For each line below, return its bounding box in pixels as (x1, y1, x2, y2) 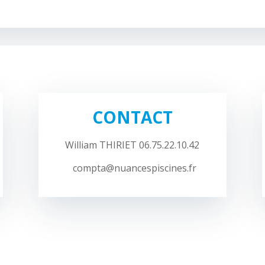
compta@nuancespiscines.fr (56, 161, 196, 175)
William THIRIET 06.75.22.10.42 (65, 138, 200, 152)
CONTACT (92, 106, 173, 129)
